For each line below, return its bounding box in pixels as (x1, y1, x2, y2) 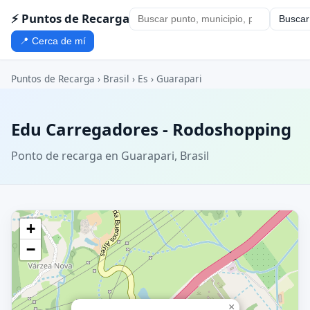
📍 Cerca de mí (19, 35, 86, 46)
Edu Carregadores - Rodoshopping (11, 118, 291, 141)
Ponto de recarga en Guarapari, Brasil (11, 147, 209, 163)
